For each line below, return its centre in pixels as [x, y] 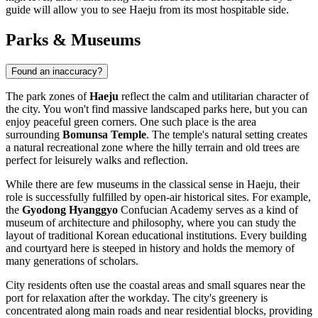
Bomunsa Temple [104, 135]
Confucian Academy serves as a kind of [208, 210]
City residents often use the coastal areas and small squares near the [155, 285]
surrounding [34, 135]
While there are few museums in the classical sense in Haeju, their [153, 185]
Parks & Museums [73, 40]
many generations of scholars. [72, 261]
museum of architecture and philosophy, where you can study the [151, 223]
